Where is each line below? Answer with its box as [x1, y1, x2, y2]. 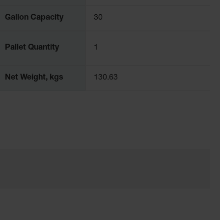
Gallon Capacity [5, 14, 64, 22]
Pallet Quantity [5, 44, 59, 52]
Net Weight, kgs [5, 74, 64, 82]
